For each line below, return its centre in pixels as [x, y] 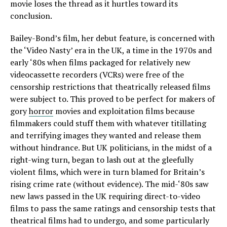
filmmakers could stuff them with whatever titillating [108, 123]
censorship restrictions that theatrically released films [110, 87]
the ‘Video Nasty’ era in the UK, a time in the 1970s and [111, 50]
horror [41, 111]
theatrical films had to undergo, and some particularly [110, 220]
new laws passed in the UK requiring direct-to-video [105, 196]
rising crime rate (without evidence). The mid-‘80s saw [109, 184]
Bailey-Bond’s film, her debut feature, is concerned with [112, 38]
